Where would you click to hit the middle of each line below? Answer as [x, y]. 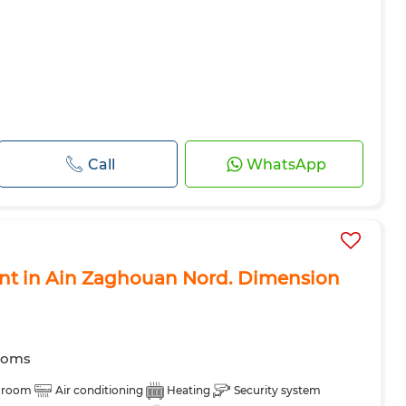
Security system [277, 390]
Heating [188, 390]
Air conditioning [99, 390]
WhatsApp [286, 164]
